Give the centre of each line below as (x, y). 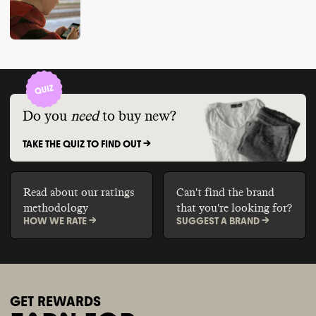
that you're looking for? (234, 208)
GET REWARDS (55, 302)
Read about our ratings (78, 192)
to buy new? (139, 116)
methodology (55, 208)
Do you (44, 116)
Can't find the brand (225, 192)
